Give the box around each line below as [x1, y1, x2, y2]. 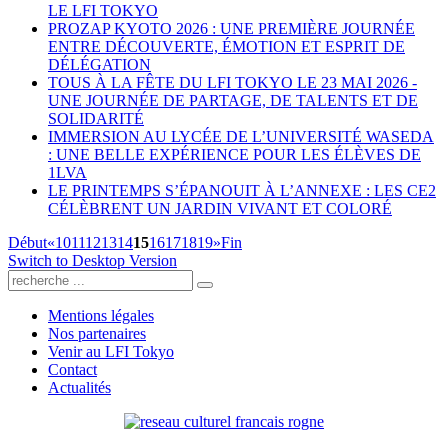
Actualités [48, 378, 111, 396]
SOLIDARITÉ [48, 109, 144, 127]
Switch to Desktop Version [8, 251, 177, 269]
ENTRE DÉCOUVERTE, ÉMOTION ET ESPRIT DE [48, 37, 405, 55]
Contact [48, 360, 97, 378]
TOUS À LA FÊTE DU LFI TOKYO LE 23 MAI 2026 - [48, 73, 417, 91]
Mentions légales [48, 306, 154, 324]
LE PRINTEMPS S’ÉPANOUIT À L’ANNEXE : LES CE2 [48, 181, 436, 199]
